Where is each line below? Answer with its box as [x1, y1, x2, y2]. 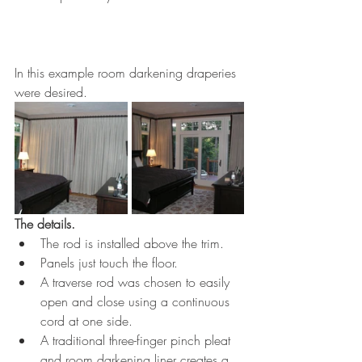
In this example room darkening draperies [15, 64, 240, 82]
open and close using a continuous [40, 293, 234, 311]
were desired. [15, 83, 91, 102]
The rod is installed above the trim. [40, 234, 228, 253]
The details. [15, 215, 79, 234]
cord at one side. [40, 312, 137, 330]
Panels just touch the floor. [40, 254, 178, 272]
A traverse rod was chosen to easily [40, 273, 234, 292]
